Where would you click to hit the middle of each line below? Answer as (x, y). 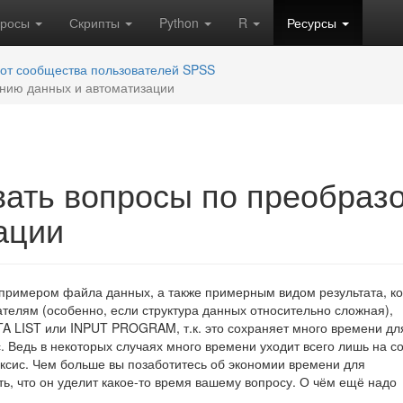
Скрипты (96, 22)
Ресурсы (313, 22)
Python (181, 22)
